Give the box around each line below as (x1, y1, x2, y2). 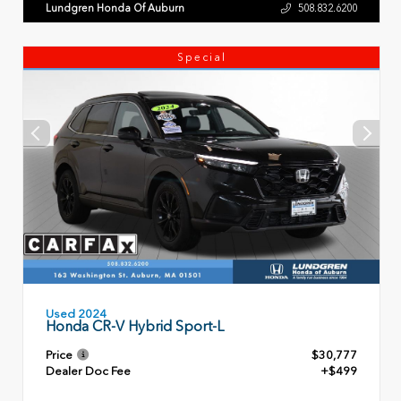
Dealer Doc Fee (46, 364, 131, 379)
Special (176, 50, 226, 64)
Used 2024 (46, 306, 107, 320)
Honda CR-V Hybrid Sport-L (46, 317, 224, 335)
